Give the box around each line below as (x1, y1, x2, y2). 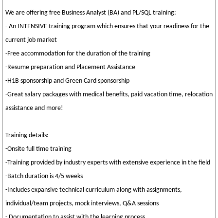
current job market (5, 36, 57, 44)
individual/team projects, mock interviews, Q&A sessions (5, 200, 159, 207)
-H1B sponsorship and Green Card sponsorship (5, 77, 129, 85)
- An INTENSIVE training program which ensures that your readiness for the (5, 23, 209, 30)
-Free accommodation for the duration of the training (5, 50, 150, 57)
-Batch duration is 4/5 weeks (5, 173, 83, 180)
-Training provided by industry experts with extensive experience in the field (5, 159, 210, 166)
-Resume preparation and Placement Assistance (5, 64, 135, 71)
